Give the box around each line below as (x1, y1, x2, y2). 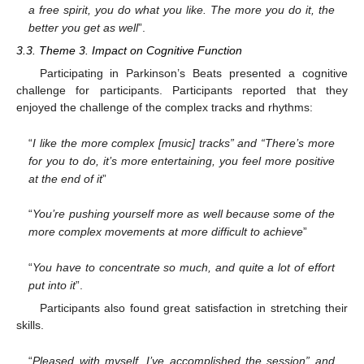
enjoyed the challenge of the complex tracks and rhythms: (16, 101, 313, 115)
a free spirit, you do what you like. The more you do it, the (28, 2, 335, 16)
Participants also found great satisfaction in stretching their (39, 301, 348, 315)
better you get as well (28, 20, 139, 34)
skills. (16, 318, 44, 332)
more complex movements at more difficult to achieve (28, 225, 304, 239)
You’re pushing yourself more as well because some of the (32, 207, 335, 221)
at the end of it (28, 171, 103, 185)
